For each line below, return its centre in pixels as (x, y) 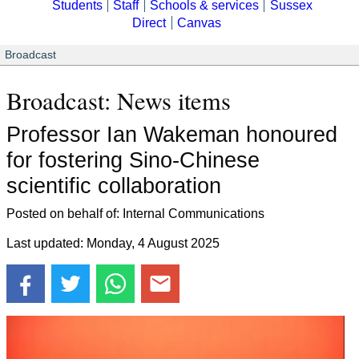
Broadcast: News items (119, 101)
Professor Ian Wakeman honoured (172, 134)
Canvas (200, 23)
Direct (149, 23)
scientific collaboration (114, 185)
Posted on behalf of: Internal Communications (135, 213)
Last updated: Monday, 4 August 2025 (113, 243)
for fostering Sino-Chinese (133, 159)
